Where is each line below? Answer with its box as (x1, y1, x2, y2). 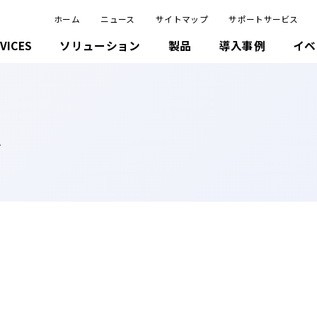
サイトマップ (156, 12, 208, 25)
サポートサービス (229, 12, 299, 25)
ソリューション (59, 38, 141, 54)
